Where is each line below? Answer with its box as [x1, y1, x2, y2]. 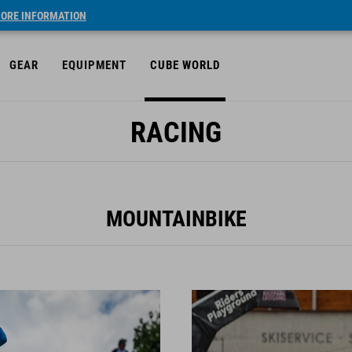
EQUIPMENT [62, 58, 126, 72]
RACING [130, 116, 222, 149]
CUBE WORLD [150, 58, 220, 72]
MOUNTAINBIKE [105, 206, 247, 232]
